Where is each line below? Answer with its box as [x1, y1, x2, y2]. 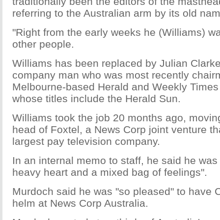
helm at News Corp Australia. [12, 197, 148, 209]
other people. [12, 38, 74, 50]
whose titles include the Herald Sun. [12, 93, 181, 104]
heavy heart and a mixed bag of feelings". [12, 166, 207, 178]
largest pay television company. [12, 136, 160, 147]
